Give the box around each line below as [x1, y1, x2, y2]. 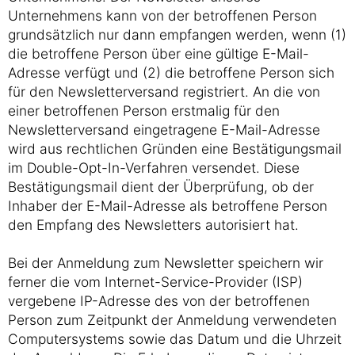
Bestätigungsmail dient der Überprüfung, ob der [8, 178, 314, 195]
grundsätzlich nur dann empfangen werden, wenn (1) [8, 26, 346, 43]
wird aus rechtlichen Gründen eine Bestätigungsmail [8, 140, 342, 157]
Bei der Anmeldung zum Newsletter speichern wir [8, 254, 323, 271]
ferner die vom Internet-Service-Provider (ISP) [8, 273, 303, 290]
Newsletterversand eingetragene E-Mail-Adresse [8, 121, 320, 138]
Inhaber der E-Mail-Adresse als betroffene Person [8, 197, 327, 214]
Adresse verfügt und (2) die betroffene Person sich [8, 64, 334, 81]
